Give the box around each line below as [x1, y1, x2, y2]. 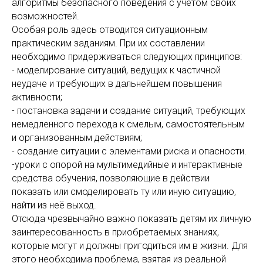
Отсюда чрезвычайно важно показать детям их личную [12, 213, 251, 224]
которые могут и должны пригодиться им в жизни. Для [12, 240, 248, 251]
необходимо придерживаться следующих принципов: [12, 51, 242, 62]
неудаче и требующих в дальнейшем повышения [12, 78, 222, 89]
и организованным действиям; [12, 132, 142, 143]
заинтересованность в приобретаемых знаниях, [12, 227, 219, 238]
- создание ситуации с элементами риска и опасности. [12, 146, 247, 157]
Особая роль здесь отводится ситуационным [12, 24, 208, 35]
